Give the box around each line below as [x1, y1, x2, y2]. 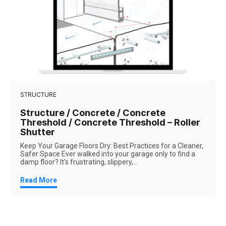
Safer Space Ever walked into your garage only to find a [20, 149, 195, 158]
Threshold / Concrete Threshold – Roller [20, 117, 200, 128]
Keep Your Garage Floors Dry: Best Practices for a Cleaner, [20, 141, 203, 150]
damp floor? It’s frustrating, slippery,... [20, 157, 138, 166]
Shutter [20, 126, 55, 137]
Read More [20, 176, 57, 184]
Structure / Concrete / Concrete [20, 107, 165, 118]
